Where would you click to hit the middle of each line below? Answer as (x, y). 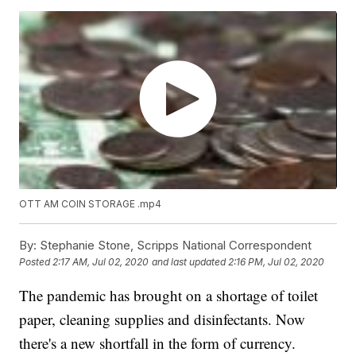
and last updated (189, 262)
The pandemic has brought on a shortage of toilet (169, 296)
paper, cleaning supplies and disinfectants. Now (163, 319)
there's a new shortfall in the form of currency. (158, 343)
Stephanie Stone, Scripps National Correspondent (174, 246)
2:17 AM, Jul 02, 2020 (101, 262)
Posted (36, 262)
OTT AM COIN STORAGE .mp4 (91, 204)
